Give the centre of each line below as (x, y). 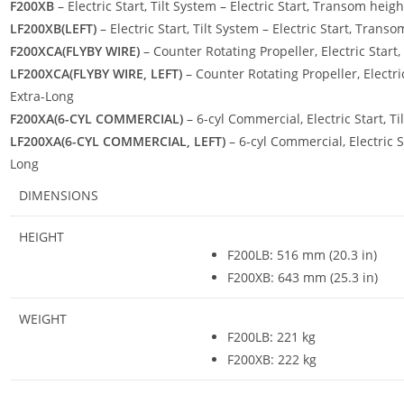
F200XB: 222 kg (272, 359)
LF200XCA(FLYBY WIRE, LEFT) (96, 73)
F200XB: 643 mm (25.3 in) (303, 277)
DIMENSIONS (59, 195)
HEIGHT (41, 236)
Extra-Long (42, 96)
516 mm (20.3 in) (325, 254)
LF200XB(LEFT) (53, 28)
